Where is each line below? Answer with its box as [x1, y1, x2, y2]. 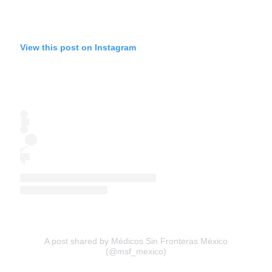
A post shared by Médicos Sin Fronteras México [44, 236, 228, 246]
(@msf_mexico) [106, 246, 166, 256]
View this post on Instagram [20, 42, 136, 52]
